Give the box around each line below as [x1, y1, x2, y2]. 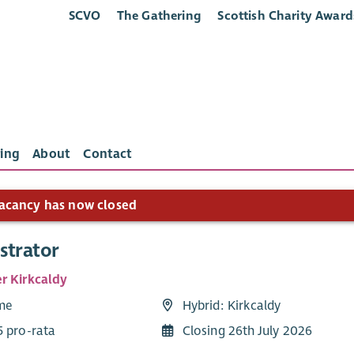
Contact [83, 146, 133, 162]
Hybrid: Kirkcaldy [182, 297, 281, 314]
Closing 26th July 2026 [182, 322, 313, 339]
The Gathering [116, 8, 201, 23]
